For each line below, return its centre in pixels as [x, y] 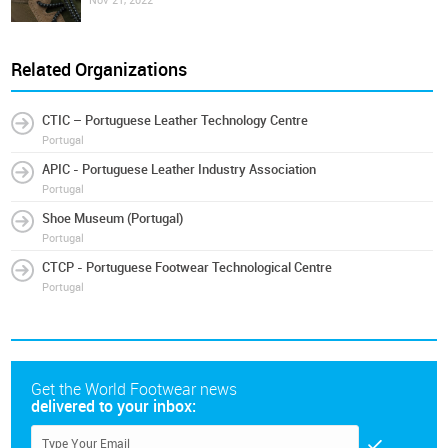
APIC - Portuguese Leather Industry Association [179, 169]
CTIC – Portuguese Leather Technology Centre [175, 120]
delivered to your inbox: [114, 406]
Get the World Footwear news [134, 389]
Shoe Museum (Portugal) [113, 218]
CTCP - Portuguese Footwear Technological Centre [187, 267]
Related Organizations [99, 70]
